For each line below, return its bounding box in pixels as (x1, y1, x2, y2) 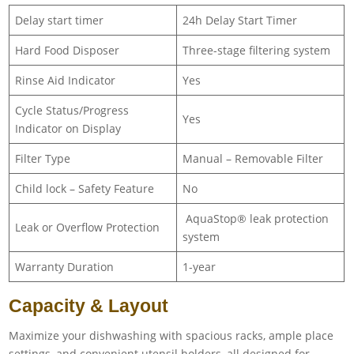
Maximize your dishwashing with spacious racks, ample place (9, 327, 334, 343)
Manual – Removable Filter (183, 150, 324, 166)
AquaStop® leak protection (183, 210, 330, 226)
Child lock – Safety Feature (15, 180, 155, 196)
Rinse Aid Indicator (15, 72, 116, 88)
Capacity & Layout (9, 295, 169, 316)
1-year (183, 258, 217, 274)
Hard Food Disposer (15, 42, 120, 58)
